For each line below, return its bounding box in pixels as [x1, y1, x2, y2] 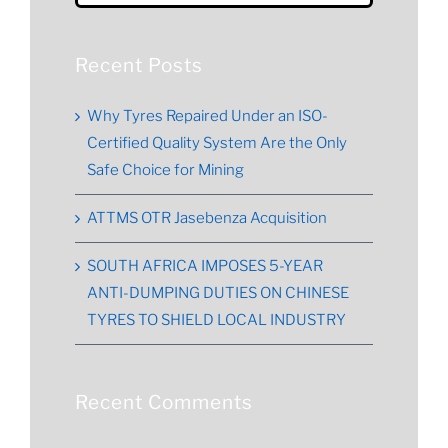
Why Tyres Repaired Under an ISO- [87, 106, 328, 125]
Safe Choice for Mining [87, 160, 244, 179]
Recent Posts [75, 54, 203, 78]
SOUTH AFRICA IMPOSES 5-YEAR [87, 256, 323, 275]
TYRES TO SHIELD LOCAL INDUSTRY [87, 310, 346, 329]
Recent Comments [75, 390, 253, 414]
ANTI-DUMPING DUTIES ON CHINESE [87, 283, 349, 302]
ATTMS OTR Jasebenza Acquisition [87, 208, 327, 227]
